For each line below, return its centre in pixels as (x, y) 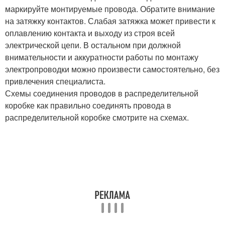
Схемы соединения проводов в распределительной (102, 93)
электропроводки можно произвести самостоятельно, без (112, 69)
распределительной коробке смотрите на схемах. (97, 118)
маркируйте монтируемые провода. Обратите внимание (110, 9)
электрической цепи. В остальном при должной (93, 45)
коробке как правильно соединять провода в (88, 105)
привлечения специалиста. (55, 81)
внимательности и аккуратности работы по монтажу (102, 57)
